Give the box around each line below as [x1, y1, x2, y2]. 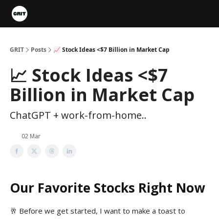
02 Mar [22, 132, 41, 140]
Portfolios [94, 8, 123, 15]
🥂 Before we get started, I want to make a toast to [10, 206, 185, 216]
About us [141, 11, 167, 18]
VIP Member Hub [39, 11, 86, 18]
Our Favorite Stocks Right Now [10, 179, 205, 197]
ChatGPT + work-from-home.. [10, 109, 147, 122]
